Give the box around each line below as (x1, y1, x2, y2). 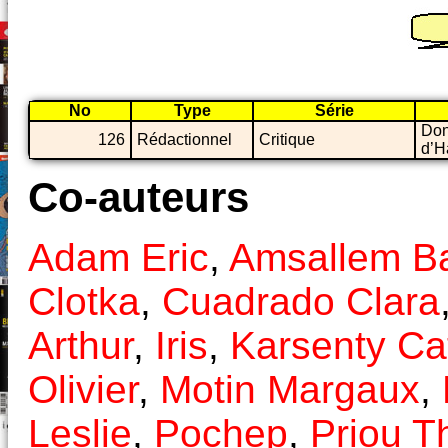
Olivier (28, 368, 138, 412)
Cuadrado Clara (162, 280, 440, 324)
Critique (259, 130, 315, 148)
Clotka (28, 280, 140, 324)
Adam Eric (28, 236, 209, 280)
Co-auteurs (28, 173, 249, 221)
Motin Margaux (160, 368, 420, 412)
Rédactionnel (137, 130, 232, 148)
